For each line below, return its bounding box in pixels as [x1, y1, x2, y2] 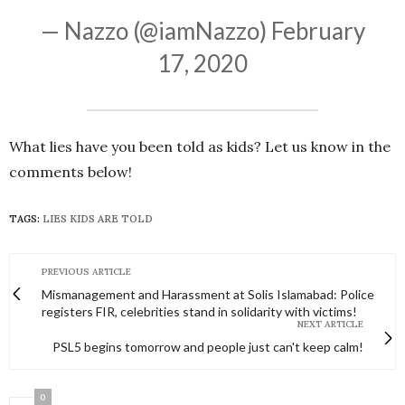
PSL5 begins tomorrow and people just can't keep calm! [52, 339, 363, 355]
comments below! [9, 163, 132, 182]
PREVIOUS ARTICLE [42, 266, 131, 278]
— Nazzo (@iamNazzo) [40, 16, 271, 46]
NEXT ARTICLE [297, 318, 363, 331]
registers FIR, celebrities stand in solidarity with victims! [42, 304, 357, 320]
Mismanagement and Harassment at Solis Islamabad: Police [42, 287, 374, 303]
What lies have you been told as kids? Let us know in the [9, 137, 391, 156]
